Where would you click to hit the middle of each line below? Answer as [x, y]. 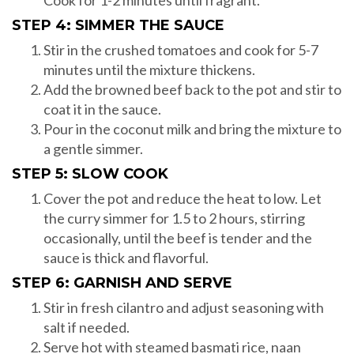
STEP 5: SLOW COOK [90, 174]
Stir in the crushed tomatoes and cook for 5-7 [181, 50]
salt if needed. [87, 328]
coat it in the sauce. [102, 109]
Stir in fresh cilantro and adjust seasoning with [184, 308]
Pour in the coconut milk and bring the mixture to [192, 129]
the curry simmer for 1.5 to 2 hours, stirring [174, 218]
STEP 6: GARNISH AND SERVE [122, 283]
